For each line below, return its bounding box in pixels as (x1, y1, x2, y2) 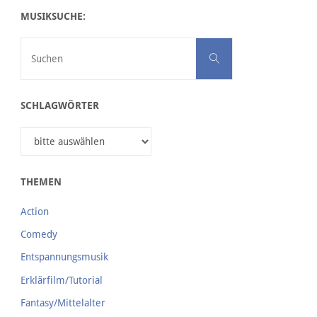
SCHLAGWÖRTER (20, 100, 99, 112)
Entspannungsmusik (20, 251, 108, 263)
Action (20, 205, 49, 217)
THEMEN (20, 175, 62, 188)
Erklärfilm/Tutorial (20, 274, 103, 286)
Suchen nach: (231, 40, 289, 52)
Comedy (20, 229, 57, 241)
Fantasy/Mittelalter (20, 296, 105, 309)
